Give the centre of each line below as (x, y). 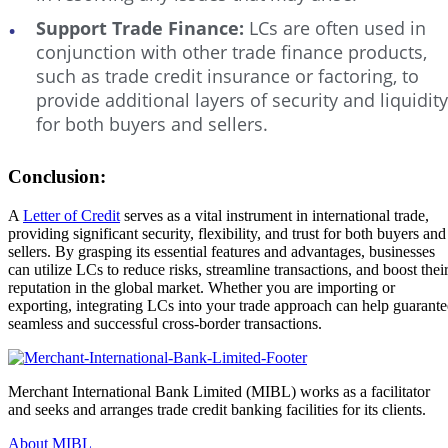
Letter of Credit (71, 215)
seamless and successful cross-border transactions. (165, 323)
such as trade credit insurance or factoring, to (227, 76)
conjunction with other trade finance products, (231, 52)
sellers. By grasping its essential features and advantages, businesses (221, 251)
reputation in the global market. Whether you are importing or (201, 287)
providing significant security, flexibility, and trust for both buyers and (227, 233)
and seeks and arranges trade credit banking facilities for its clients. (217, 409)
